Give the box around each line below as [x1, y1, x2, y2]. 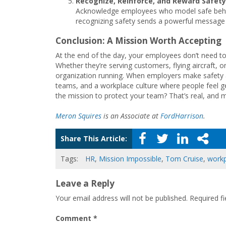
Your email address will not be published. [55, 193, 188, 203]
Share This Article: [61, 134, 127, 143]
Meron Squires [55, 111, 101, 121]
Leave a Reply [55, 178, 115, 189]
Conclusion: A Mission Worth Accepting [55, 35, 221, 46]
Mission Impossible [99, 154, 161, 163]
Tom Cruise [165, 154, 203, 163]
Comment [55, 213, 93, 223]
